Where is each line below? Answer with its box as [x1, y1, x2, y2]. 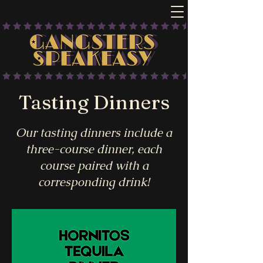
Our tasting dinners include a [16, 125, 172, 140]
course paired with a [39, 158, 149, 173]
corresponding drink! [38, 174, 150, 190]
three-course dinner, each [26, 141, 162, 157]
